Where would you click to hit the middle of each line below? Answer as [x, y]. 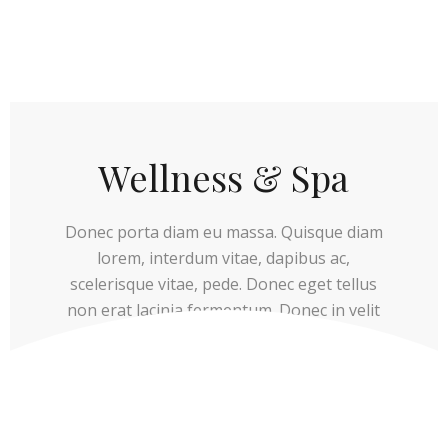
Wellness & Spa [224, 177]
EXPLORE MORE [223, 403]
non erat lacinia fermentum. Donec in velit [224, 310]
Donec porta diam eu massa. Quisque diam [223, 232]
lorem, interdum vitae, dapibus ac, [224, 258]
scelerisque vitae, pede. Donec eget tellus [224, 284]
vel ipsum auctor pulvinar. [224, 336]
